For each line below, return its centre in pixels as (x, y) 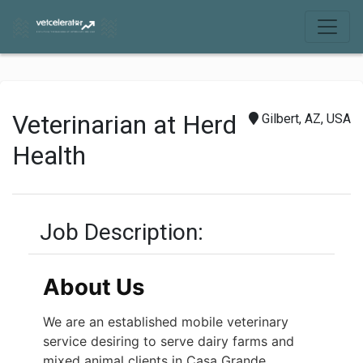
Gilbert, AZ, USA (305, 119)
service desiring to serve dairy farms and (169, 341)
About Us (94, 287)
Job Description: (116, 232)
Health (49, 156)
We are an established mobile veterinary (166, 321)
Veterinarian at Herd (20, 125)
